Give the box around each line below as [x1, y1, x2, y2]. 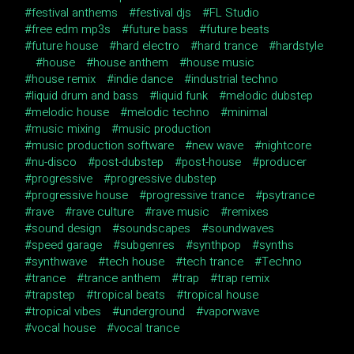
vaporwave [203, 303, 260, 321]
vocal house [32, 319, 96, 337]
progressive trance [146, 186, 245, 205]
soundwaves [209, 220, 275, 238]
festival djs [136, 4, 192, 22]
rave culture [72, 203, 134, 221]
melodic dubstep [226, 87, 314, 105]
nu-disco [32, 153, 77, 171]
